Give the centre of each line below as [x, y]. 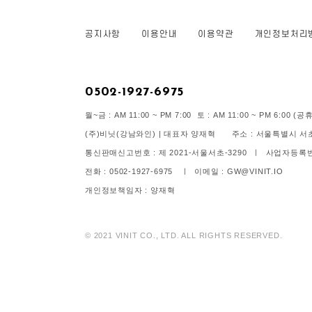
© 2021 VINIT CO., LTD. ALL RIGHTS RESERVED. [184, 235]
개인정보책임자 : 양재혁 [133, 190]
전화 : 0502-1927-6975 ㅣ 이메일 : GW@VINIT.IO [188, 171]
